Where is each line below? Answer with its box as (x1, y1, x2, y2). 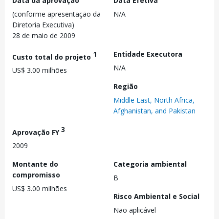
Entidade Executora (113, 49, 182, 59)
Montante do (12, 159, 58, 169)
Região (113, 81, 138, 91)
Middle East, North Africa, (113, 95, 195, 105)
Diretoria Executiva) (12, 20, 74, 29)
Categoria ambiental (113, 159, 187, 169)
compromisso (12, 170, 60, 180)
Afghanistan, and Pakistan (113, 106, 196, 115)
